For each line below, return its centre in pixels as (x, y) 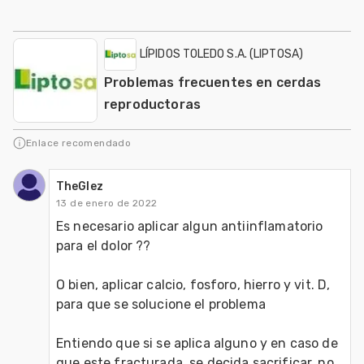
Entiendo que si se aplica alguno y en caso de (197, 343)
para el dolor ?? (104, 245)
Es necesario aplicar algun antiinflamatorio (190, 226)
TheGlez (80, 186)
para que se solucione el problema (161, 304)
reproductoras (152, 104)
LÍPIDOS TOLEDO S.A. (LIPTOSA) (221, 54)
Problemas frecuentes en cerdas (213, 82)
